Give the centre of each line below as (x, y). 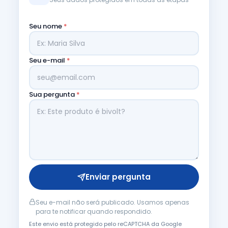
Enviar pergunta (118, 177)
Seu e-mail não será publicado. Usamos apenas (112, 202)
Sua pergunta (53, 94)
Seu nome (46, 26)
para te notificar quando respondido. (94, 211)
